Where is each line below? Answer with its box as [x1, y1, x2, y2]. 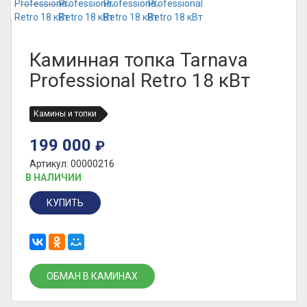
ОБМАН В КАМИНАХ [47, 271, 138, 282]
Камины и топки [34, 109, 97, 119]
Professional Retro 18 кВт [29, 69, 250, 92]
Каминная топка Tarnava [29, 49, 248, 71]
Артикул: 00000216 [29, 158, 114, 169]
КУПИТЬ [47, 197, 84, 208]
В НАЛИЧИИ [25, 172, 82, 183]
